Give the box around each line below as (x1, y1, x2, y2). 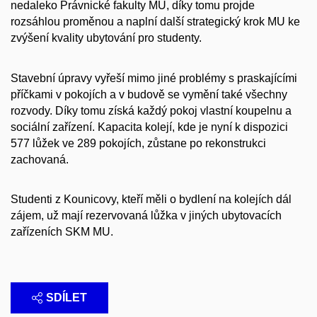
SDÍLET (46, 292, 87, 304)
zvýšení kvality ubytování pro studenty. (11, 32, 202, 45)
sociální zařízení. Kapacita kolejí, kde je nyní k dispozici (11, 120, 288, 133)
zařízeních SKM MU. (11, 226, 113, 238)
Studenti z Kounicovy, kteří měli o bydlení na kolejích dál (11, 193, 292, 206)
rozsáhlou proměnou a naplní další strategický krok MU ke (11, 16, 300, 28)
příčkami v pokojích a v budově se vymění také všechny (11, 88, 287, 100)
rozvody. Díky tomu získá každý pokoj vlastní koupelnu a (11, 104, 292, 117)
